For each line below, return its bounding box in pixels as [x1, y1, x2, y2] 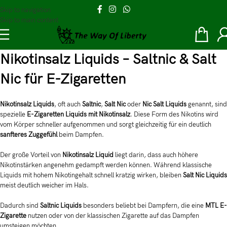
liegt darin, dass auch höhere [113, 151, 198, 159]
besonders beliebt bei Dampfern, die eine [82, 202, 205, 210]
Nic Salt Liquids [142, 100, 186, 108]
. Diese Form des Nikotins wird [130, 110, 218, 119]
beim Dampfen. [57, 131, 104, 139]
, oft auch [54, 100, 82, 108]
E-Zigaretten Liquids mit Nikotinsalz [27, 110, 130, 119]
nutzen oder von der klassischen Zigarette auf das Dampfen [26, 212, 199, 220]
